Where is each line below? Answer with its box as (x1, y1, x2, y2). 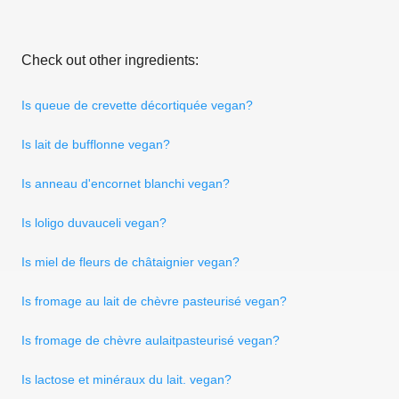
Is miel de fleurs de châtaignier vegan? (21, 254, 240, 269)
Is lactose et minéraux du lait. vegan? (21, 371, 232, 387)
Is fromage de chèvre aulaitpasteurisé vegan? (21, 332, 280, 347)
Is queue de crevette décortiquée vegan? (21, 97, 253, 112)
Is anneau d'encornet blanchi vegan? (21, 175, 230, 191)
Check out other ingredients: (21, 52, 199, 68)
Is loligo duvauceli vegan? (21, 215, 167, 230)
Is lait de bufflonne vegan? (21, 136, 170, 151)
